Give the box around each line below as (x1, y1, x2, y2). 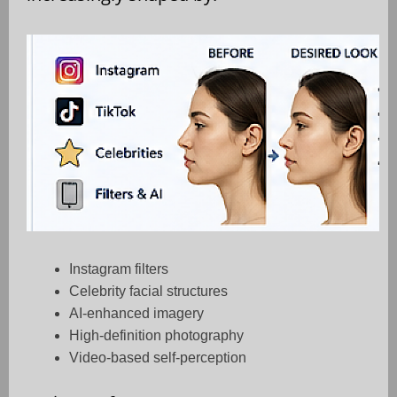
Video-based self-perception (69, 350, 246, 366)
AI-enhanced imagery (69, 306, 204, 322)
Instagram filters (69, 261, 168, 277)
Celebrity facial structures (69, 284, 228, 300)
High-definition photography (69, 328, 244, 344)
